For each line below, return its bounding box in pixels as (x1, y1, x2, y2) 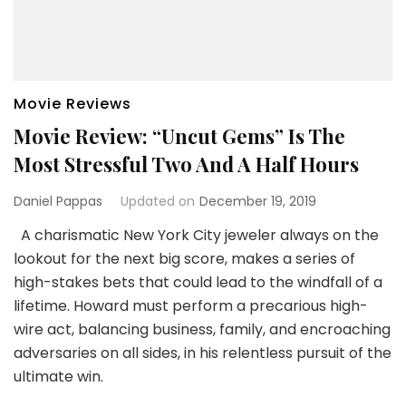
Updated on (121, 192, 195, 211)
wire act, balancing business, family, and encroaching (14, 319, 391, 341)
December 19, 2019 (199, 192, 316, 211)
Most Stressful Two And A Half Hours (14, 150, 359, 179)
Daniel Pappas (14, 192, 102, 211)
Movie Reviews (14, 93, 131, 115)
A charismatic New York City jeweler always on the (14, 225, 379, 246)
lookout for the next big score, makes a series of (14, 248, 355, 270)
